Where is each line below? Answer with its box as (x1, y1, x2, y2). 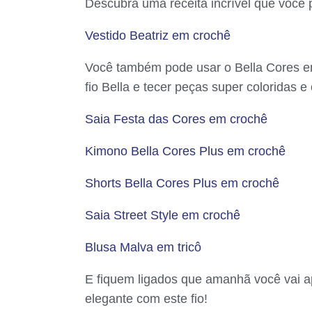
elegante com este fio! (85, 292, 208, 306)
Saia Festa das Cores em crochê (85, 112, 267, 127)
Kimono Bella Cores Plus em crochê (85, 144, 286, 159)
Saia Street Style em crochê (85, 208, 240, 223)
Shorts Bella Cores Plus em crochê (85, 176, 279, 191)
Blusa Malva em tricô (85, 240, 201, 255)
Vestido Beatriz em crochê (85, 29, 231, 43)
